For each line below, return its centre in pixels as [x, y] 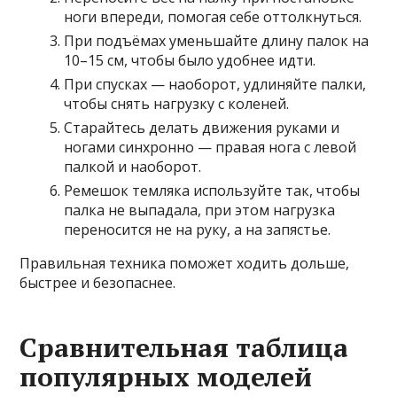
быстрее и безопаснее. [98, 283]
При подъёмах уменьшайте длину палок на [217, 41]
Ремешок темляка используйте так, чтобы [212, 191]
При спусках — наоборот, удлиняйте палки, [215, 85]
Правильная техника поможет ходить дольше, [185, 264]
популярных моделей [166, 377]
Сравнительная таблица [184, 348]
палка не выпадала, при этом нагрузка [200, 210]
